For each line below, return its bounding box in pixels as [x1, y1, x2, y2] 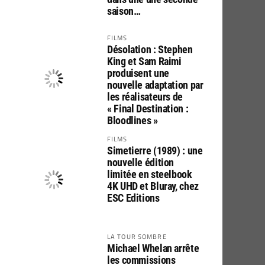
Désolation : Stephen [107, 43, 193, 56]
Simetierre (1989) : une [107, 144, 203, 157]
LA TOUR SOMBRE [107, 231, 167, 241]
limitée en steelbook [107, 168, 192, 180]
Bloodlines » [107, 114, 158, 127]
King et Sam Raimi [107, 55, 182, 67]
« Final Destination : [107, 102, 189, 115]
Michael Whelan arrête [107, 242, 199, 254]
